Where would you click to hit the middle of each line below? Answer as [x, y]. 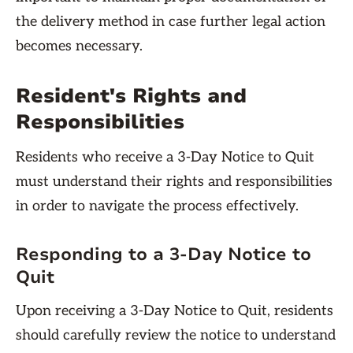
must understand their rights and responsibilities [174, 182]
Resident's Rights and [131, 96]
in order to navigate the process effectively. [157, 206]
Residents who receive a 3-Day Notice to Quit [165, 157]
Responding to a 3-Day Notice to [163, 255]
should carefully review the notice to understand [176, 335]
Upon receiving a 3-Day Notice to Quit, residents [175, 311]
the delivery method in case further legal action [171, 22]
